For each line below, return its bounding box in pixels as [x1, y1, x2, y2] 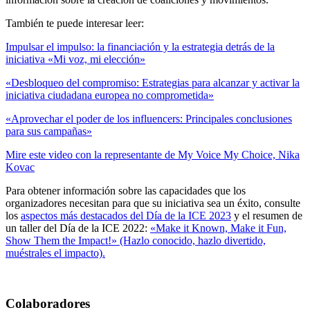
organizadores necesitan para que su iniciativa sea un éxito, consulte [6, 197, 300, 209]
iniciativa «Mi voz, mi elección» [6, 53, 145, 65]
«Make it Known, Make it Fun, [150, 221, 286, 234]
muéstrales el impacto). [6, 246, 105, 259]
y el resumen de [231, 209, 302, 221]
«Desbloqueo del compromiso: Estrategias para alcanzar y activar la [6, 76, 300, 89]
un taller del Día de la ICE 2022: [6, 221, 150, 234]
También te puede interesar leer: [6, 17, 144, 29]
